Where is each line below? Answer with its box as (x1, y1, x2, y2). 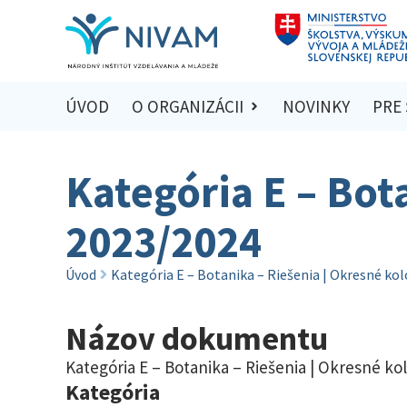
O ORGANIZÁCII (131, 95, 243, 118)
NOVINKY (283, 95, 351, 118)
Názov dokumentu (65, 317, 328, 359)
